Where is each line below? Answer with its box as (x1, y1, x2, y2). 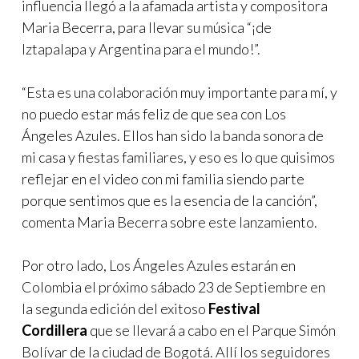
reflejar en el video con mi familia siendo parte (22, 169, 305, 188)
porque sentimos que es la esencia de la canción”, (22, 191, 317, 209)
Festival (206, 299, 260, 317)
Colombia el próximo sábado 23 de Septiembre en (22, 277, 325, 296)
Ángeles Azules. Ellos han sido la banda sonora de (22, 126, 324, 144)
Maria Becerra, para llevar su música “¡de (22, 18, 272, 36)
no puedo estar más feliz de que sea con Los (22, 104, 286, 123)
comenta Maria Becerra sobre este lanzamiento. (22, 212, 317, 231)
